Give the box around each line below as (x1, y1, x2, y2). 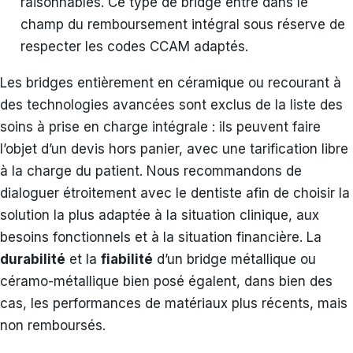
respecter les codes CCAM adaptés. (20, 38, 248, 54)
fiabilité (101, 251, 153, 267)
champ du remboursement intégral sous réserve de (20, 16, 345, 32)
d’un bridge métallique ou (153, 251, 316, 267)
